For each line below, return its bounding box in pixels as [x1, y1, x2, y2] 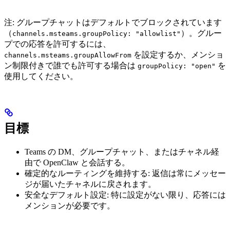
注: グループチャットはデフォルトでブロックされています [4, 17, 222, 27]
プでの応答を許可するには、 [4, 39, 111, 48]
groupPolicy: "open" [138, 62, 216, 70]
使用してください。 [4, 71, 78, 81]
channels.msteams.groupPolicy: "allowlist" [12, 29, 181, 37]
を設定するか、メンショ [131, 50, 224, 59]
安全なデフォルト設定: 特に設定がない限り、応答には [25, 190, 226, 199]
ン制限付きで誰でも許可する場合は [4, 61, 138, 70]
